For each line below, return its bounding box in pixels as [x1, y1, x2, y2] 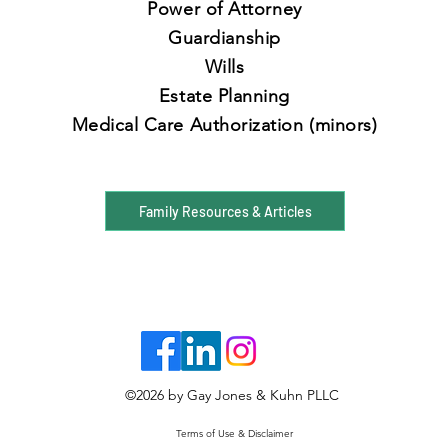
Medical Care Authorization [71, 114, 310, 136]
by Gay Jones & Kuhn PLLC [163, 386, 339, 404]
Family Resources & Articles [138, 202, 312, 220]
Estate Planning [158, 85, 291, 107]
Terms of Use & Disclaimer [176, 427, 293, 440]
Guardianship [168, 27, 281, 49]
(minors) [309, 114, 378, 136]
